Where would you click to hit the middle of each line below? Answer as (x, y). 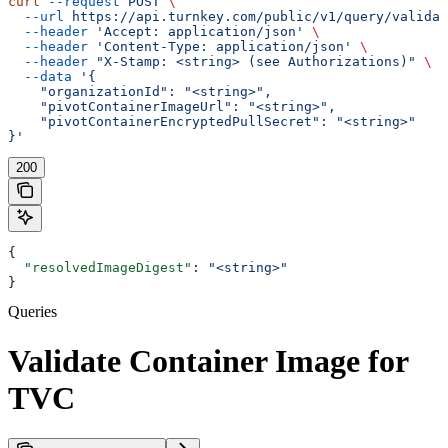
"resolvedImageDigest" (100, 268)
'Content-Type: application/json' (220, 47)
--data (40, 77)
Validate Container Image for (208, 360)
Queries (32, 312)
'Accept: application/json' (196, 32)
